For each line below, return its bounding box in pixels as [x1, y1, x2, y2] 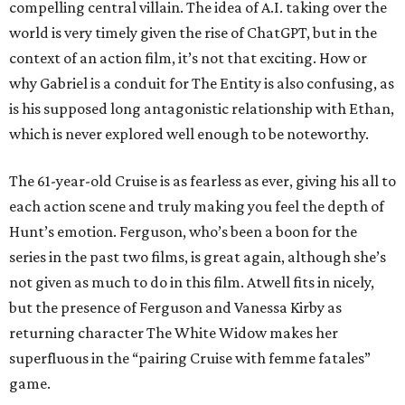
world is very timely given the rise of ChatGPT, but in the [9, 24, 377, 42]
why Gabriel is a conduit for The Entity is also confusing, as [9, 74, 394, 93]
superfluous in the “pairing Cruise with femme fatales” [9, 349, 371, 368]
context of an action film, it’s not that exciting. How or [9, 49, 367, 68]
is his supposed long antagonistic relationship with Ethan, [9, 99, 394, 118]
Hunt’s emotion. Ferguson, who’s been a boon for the [9, 222, 357, 241]
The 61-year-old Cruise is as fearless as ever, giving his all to [9, 172, 396, 191]
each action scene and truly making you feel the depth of [9, 197, 384, 216]
